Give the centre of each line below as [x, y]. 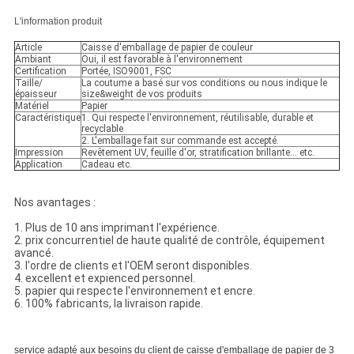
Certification [40, 72]
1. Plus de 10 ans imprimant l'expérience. [117, 228]
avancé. [34, 253]
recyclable [102, 129]
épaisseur [36, 94]
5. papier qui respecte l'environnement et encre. [134, 291]
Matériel [32, 106]
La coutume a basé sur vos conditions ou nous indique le [204, 83]
